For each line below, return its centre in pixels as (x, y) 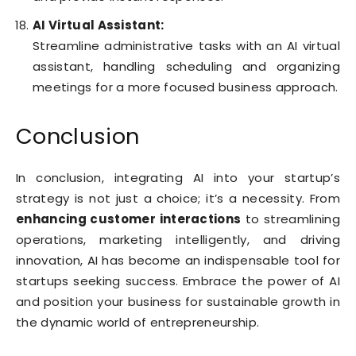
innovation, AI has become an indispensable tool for (178, 261)
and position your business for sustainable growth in (178, 302)
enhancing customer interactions (129, 219)
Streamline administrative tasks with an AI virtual (186, 46)
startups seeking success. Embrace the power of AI (178, 281)
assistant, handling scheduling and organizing (186, 67)
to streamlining (291, 219)
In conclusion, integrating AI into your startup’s (178, 178)
